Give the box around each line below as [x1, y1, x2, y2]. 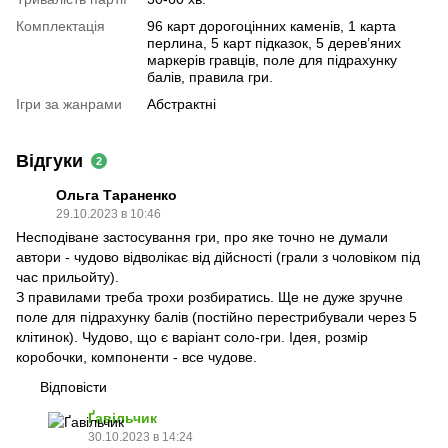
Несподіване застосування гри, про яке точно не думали [16, 229, 388, 246]
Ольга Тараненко [56, 187, 177, 204]
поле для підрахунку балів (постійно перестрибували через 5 [16, 309, 417, 326]
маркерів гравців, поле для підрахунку [147, 52, 397, 69]
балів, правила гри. [147, 69, 273, 86]
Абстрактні [147, 96, 216, 113]
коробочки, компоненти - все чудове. [16, 349, 257, 366]
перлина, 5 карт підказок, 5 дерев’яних [147, 35, 401, 52]
